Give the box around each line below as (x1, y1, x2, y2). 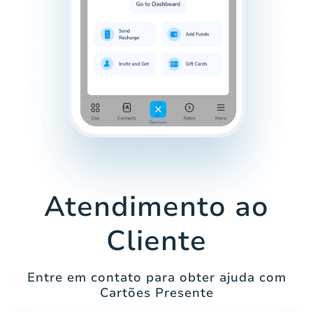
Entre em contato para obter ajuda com (27, 269, 286, 286)
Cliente (106, 222, 207, 261)
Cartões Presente (99, 284, 214, 302)
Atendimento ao (44, 188, 269, 226)
